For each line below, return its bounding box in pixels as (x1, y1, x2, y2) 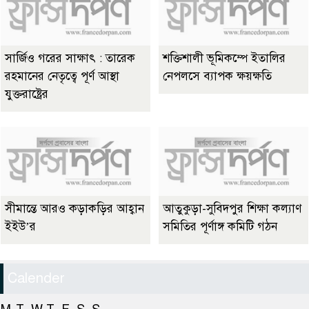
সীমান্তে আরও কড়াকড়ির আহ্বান (5, 201, 144, 217)
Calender (8, 270, 65, 288)
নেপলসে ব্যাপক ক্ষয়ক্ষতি (163, 69, 272, 84)
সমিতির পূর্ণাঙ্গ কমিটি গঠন (163, 219, 277, 235)
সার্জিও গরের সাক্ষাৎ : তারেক (5, 51, 135, 66)
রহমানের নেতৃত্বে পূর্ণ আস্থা (5, 69, 119, 84)
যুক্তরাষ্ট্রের (5, 87, 48, 102)
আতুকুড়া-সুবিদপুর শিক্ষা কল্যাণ (163, 201, 301, 217)
